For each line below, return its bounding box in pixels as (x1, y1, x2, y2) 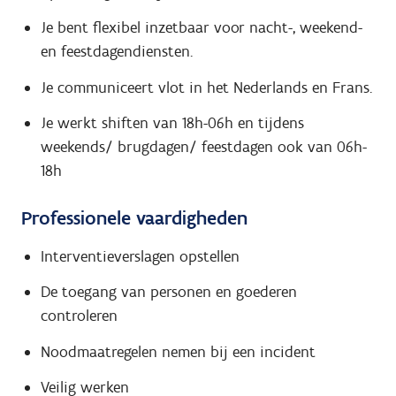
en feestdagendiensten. (40, 42, 193, 62)
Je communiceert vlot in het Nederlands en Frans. (40, 77, 372, 97)
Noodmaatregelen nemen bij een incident (40, 341, 316, 362)
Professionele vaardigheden (21, 206, 247, 231)
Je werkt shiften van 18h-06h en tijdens (40, 113, 304, 133)
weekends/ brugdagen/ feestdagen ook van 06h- (40, 137, 367, 157)
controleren (40, 306, 118, 326)
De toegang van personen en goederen (40, 282, 297, 302)
